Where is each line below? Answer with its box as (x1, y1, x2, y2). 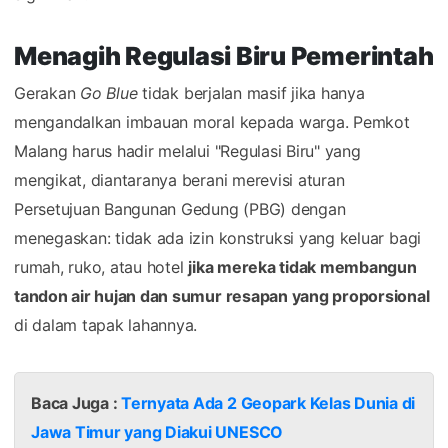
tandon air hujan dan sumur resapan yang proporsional (14, 285, 430, 306)
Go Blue (80, 82, 138, 103)
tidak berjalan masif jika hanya (137, 82, 365, 103)
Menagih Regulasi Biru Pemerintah (14, 40, 434, 71)
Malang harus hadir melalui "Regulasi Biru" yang (14, 140, 361, 161)
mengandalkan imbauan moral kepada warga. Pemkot (14, 111, 410, 132)
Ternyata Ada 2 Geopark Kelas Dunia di (121, 392, 416, 413)
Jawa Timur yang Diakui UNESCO (31, 421, 284, 442)
